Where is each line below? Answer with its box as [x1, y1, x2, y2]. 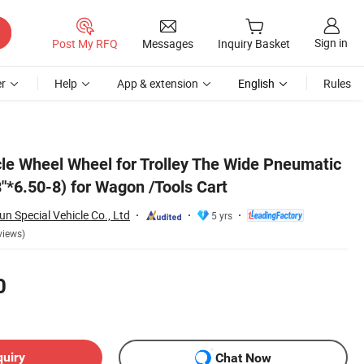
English [238, 76, 275, 91]
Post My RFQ [52, 35, 118, 51]
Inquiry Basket [218, 36, 290, 52]
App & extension [117, 76, 198, 91]
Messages [142, 35, 193, 51]
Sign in [314, 35, 348, 51]
